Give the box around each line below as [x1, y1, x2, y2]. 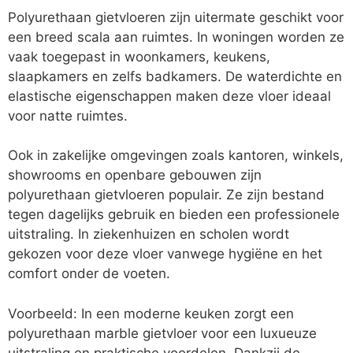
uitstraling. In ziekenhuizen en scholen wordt [8, 226, 289, 243]
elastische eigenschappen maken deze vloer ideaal [8, 87, 331, 104]
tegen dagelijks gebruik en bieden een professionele [8, 206, 340, 223]
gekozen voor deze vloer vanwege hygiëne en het [8, 246, 322, 262]
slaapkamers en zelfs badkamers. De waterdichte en [8, 68, 342, 84]
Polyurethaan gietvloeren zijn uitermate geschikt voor [8, 9, 344, 25]
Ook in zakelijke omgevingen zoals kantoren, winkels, [8, 147, 344, 164]
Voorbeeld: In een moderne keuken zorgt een [8, 305, 294, 321]
